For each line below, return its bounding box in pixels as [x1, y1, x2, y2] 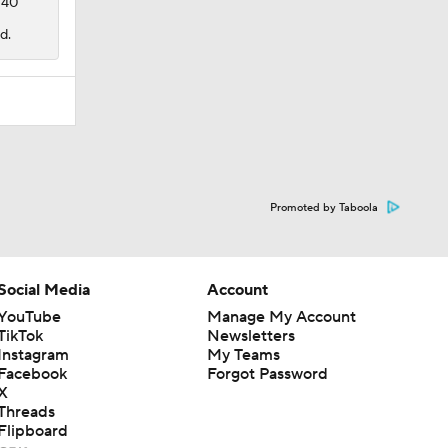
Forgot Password [206, 363, 328, 384]
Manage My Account [206, 306, 356, 327]
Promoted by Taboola [270, 200, 378, 215]
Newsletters [206, 325, 295, 346]
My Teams [206, 344, 280, 365]
